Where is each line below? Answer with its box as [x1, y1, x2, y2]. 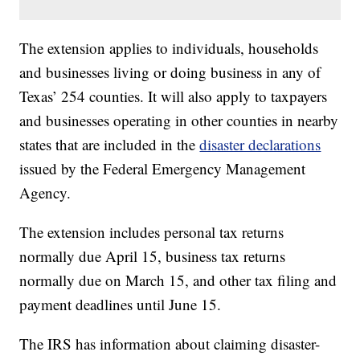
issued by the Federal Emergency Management [19, 158, 306, 179]
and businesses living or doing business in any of [19, 62, 321, 83]
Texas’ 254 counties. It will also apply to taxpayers [19, 86, 328, 107]
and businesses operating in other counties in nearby [19, 110, 339, 131]
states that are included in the [19, 134, 200, 155]
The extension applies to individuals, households [19, 38, 319, 59]
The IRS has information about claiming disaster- [19, 333, 321, 354]
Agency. [19, 182, 72, 203]
